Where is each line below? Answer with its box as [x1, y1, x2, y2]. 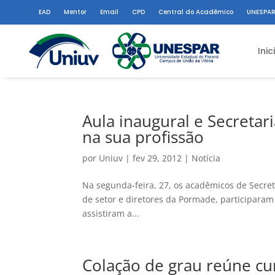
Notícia [192, 152, 221, 164]
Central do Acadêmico [158, 7, 233, 17]
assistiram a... [82, 207, 140, 219]
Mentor [64, 7, 87, 17]
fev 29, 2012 [133, 152, 182, 164]
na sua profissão [82, 126, 204, 148]
